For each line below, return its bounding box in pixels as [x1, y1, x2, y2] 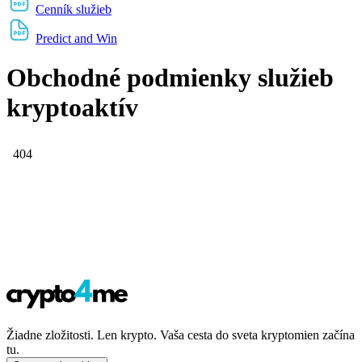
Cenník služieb [36, 2, 112, 16]
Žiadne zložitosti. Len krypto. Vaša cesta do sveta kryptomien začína [6, 327, 355, 342]
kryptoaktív [6, 93, 138, 123]
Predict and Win [36, 31, 117, 45]
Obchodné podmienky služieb [6, 63, 334, 93]
